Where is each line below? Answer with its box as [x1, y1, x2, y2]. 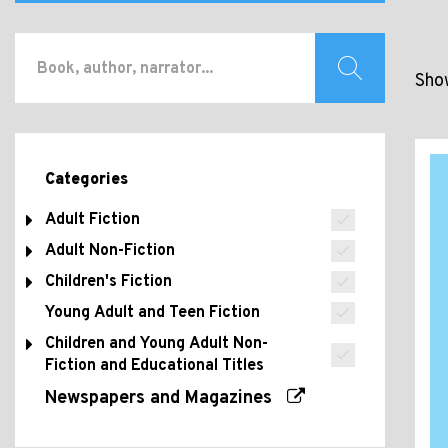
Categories [45, 170, 128, 190]
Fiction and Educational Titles [45, 356, 264, 376]
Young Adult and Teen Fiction [45, 303, 260, 323]
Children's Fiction [45, 272, 172, 292]
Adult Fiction [45, 210, 140, 230]
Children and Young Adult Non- [45, 334, 268, 354]
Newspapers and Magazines [45, 387, 287, 410]
